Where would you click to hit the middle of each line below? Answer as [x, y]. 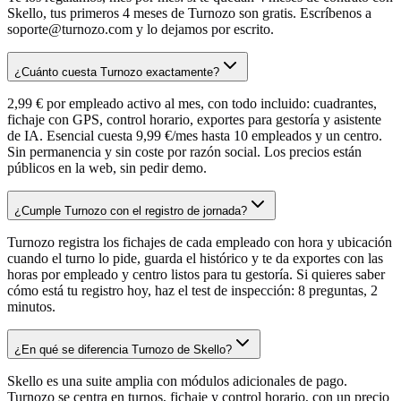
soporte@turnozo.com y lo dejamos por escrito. [141, 30]
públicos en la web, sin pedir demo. [107, 168]
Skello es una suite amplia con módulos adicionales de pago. [177, 381]
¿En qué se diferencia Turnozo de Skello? [123, 350]
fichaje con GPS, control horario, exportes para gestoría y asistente [194, 120]
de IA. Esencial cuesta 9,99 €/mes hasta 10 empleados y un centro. [195, 136]
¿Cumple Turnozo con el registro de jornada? [131, 211]
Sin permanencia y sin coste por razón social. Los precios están [184, 152]
